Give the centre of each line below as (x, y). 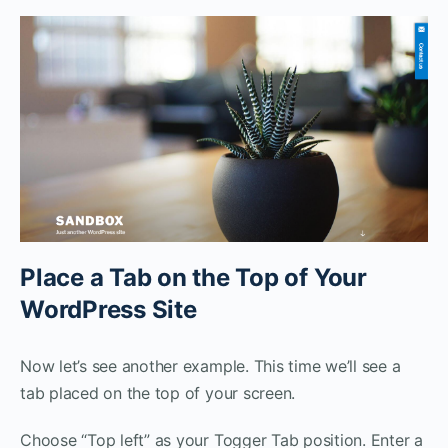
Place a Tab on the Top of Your (193, 278)
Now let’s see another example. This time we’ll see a (210, 366)
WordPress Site (108, 310)
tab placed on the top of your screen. (158, 393)
